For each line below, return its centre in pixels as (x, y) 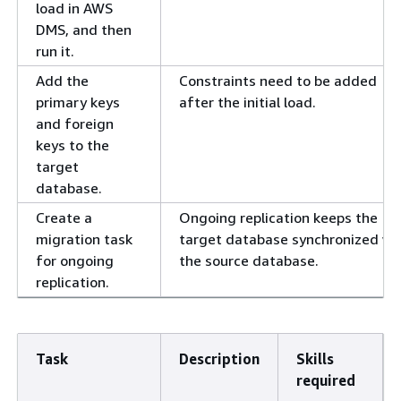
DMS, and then (84, 30)
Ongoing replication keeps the (278, 218)
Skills (315, 359)
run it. (55, 51)
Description (219, 359)
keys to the (73, 145)
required (326, 381)
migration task (84, 239)
